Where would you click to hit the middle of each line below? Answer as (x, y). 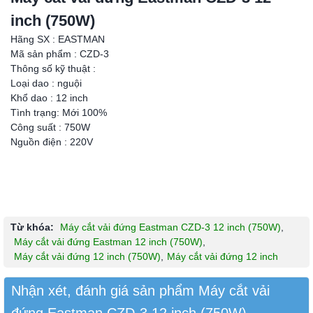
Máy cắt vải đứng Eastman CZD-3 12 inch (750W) (170, 227)
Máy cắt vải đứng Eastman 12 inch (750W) (108, 242)
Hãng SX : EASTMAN (58, 39)
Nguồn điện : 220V (52, 142)
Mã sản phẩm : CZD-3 (60, 54)
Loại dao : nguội (46, 83)
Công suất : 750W (50, 128)
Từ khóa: (32, 227)
